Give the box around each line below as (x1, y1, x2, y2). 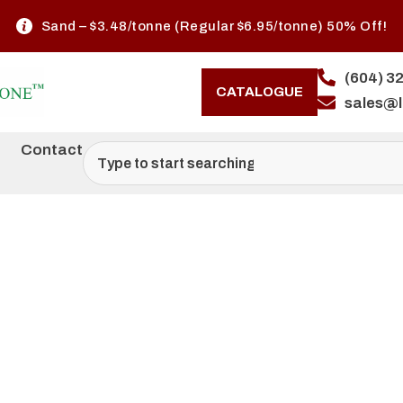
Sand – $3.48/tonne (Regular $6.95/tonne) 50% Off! (40, 18, 387, 33)
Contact (21, 141, 83, 158)
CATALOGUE (216, 85, 303, 99)
